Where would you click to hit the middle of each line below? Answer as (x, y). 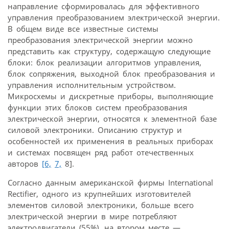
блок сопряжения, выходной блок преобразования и (111, 73)
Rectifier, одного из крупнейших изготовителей (99, 193)
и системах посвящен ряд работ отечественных (101, 152)
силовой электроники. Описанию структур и (95, 130)
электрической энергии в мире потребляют (92, 216)
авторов (25, 163)
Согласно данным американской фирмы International (110, 182)
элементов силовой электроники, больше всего (101, 205)
